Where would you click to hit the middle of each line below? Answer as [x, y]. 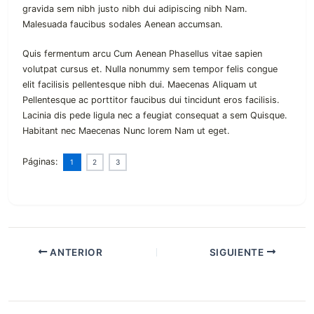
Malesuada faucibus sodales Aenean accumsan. [123, 24]
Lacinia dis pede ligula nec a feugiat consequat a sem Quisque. [155, 116]
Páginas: [42, 161]
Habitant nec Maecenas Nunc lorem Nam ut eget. [126, 131]
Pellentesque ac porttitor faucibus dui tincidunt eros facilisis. [151, 100]
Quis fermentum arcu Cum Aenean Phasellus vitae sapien [142, 54]
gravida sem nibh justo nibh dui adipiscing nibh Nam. [135, 8]
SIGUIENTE [238, 252]
